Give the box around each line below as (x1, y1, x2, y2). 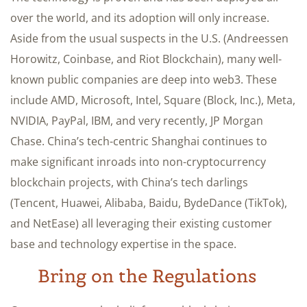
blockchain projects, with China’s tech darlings (10, 174, 248, 190)
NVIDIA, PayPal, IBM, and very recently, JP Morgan (10, 112, 263, 128)
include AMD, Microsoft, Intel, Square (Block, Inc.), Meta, (10, 92, 295, 108)
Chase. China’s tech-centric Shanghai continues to (10, 133, 267, 149)
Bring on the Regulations (38, 264, 256, 287)
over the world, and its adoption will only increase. (10, 10, 269, 25)
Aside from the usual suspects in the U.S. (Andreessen (10, 30, 288, 46)
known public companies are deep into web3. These (10, 71, 277, 87)
